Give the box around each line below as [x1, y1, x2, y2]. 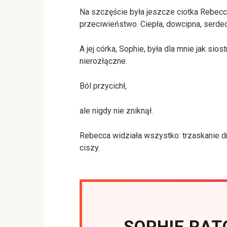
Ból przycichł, [80, 81, 127, 91]
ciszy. [80, 142, 100, 153]
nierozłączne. [80, 56, 127, 66]
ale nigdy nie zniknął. [80, 105, 153, 116]
